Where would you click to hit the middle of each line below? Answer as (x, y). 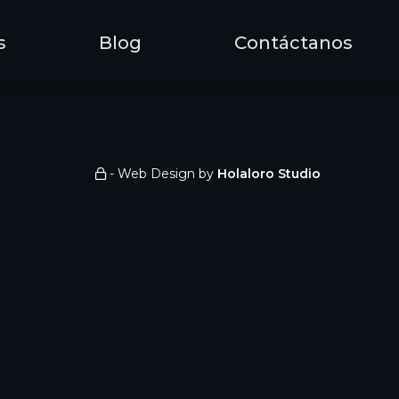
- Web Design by (161, 174)
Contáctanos (293, 43)
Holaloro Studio (269, 174)
